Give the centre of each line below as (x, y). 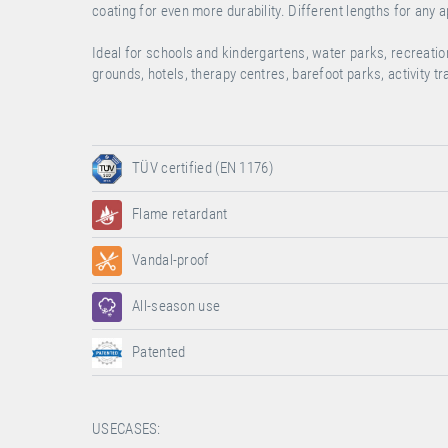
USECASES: (126, 429)
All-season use (176, 306)
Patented (159, 352)
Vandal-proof (171, 260)
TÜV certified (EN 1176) (202, 168)
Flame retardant (180, 214)
